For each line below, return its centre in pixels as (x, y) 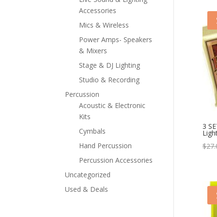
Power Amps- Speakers (116, 39)
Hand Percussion (106, 145)
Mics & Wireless (104, 25)
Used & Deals (87, 189)
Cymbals (93, 131)
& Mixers (93, 50)
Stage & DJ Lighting (110, 65)
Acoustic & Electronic (112, 105)
